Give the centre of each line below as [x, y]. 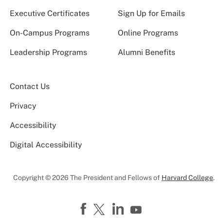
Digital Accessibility [46, 145]
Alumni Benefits [146, 52]
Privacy [23, 106]
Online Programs [148, 33]
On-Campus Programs [50, 33]
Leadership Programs [48, 52]
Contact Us [30, 86]
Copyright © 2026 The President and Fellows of [87, 177]
